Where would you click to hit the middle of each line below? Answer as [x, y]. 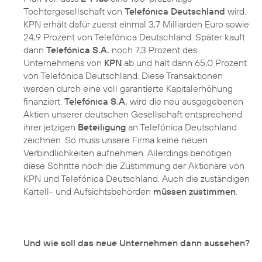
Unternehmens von [64, 62]
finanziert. [44, 101]
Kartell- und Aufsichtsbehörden [88, 191]
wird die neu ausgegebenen [185, 101]
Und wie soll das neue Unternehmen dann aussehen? [137, 242]
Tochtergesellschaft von [74, 11]
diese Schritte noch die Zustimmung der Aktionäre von [134, 165]
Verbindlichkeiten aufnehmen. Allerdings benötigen [127, 152]
